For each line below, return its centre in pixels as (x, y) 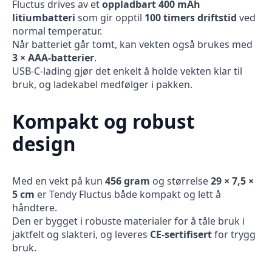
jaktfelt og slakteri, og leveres (81, 234)
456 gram (127, 181)
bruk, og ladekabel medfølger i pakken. (102, 85)
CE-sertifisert (181, 234)
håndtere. (35, 207)
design (44, 144)
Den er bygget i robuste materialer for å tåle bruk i (128, 221)
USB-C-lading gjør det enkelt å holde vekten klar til (127, 71)
